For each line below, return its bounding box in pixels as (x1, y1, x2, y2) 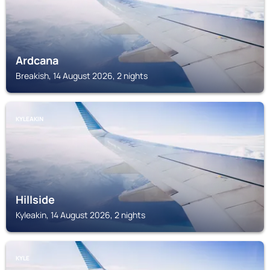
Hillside (16, 192, 55, 207)
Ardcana (16, 53, 58, 67)
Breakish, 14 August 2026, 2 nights (16, 70, 148, 81)
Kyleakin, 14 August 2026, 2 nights (16, 209, 145, 221)
